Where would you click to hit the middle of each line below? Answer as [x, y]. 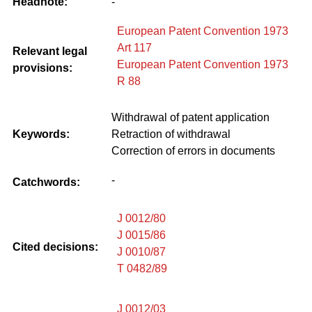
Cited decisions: [55, 247]
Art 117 [134, 47]
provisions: [42, 68]
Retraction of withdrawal [171, 134]
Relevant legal [50, 51]
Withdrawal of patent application [190, 117]
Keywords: [41, 134]
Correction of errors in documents [193, 150]
